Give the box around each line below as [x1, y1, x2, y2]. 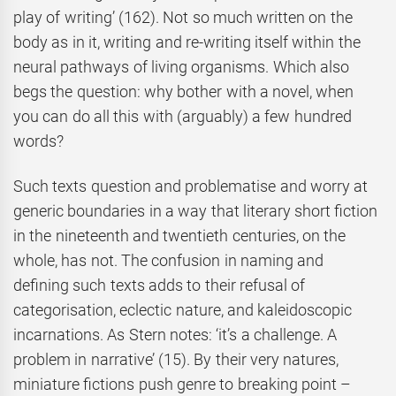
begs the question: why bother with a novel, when [13, 82, 354, 102]
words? [13, 132, 64, 151]
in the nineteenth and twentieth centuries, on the [13, 225, 346, 245]
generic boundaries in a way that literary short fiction [13, 201, 378, 220]
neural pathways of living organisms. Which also [13, 57, 349, 77]
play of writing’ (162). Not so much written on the [13, 8, 353, 27]
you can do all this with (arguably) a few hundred [13, 107, 352, 126]
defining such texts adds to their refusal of [13, 275, 306, 294]
